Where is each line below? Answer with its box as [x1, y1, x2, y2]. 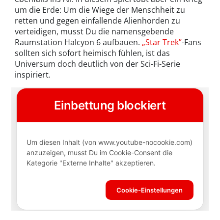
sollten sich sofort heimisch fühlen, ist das [15, 47, 170, 58]
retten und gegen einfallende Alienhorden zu [15, 15, 180, 26]
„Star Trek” [142, 36, 182, 48]
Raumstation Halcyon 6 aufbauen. [15, 36, 142, 48]
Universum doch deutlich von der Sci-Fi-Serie [15, 58, 180, 69]
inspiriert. [15, 69, 51, 80]
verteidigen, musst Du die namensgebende [15, 26, 174, 37]
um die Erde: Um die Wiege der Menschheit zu [15, 4, 185, 15]
